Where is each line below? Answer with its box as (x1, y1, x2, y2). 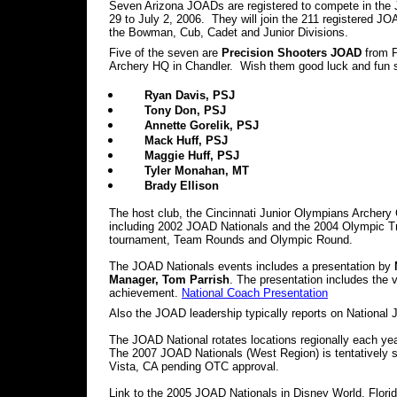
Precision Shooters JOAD (222, 46, 362, 59)
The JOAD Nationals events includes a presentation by (109, 260, 394, 273)
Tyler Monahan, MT (144, 164, 249, 177)
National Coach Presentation (182, 286, 328, 300)
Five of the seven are (109, 46, 222, 59)
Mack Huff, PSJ (144, 134, 228, 147)
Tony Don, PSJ (144, 104, 226, 117)
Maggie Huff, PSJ (144, 149, 239, 162)
